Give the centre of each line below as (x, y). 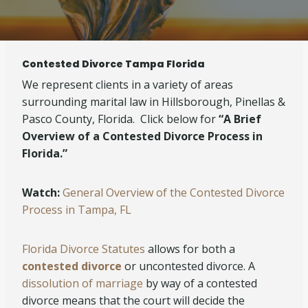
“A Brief (240, 119)
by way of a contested (200, 283)
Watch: (42, 192)
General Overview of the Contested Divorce (174, 192)
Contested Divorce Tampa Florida (113, 64)
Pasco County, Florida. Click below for (120, 119)
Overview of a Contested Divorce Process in (142, 136)
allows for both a (190, 249)
